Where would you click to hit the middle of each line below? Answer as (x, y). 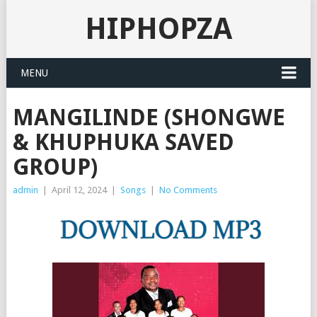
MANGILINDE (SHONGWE (149, 117)
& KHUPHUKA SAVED (123, 142)
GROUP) (55, 167)
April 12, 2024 (79, 190)
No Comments (188, 190)
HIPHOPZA (158, 29)
